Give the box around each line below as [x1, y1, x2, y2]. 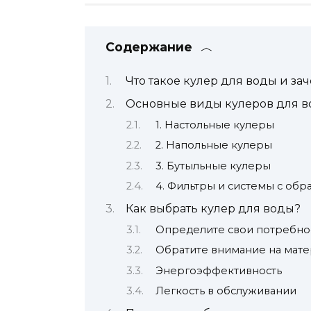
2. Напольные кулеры [155, 139, 272, 152]
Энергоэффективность [155, 264, 282, 277]
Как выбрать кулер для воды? [126, 202, 301, 216]
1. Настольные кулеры [155, 118, 274, 131]
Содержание [106, 39, 192, 54]
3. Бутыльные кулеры [155, 159, 271, 172]
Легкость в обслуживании [155, 285, 296, 298]
